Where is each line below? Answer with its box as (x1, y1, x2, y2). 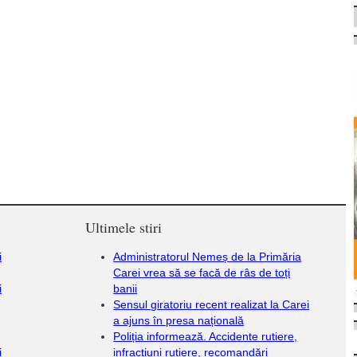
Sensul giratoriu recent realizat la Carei (113, 298, 310, 311)
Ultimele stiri (85, 218, 163, 237)
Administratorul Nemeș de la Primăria (113, 250, 302, 263)
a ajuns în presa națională (113, 314, 245, 327)
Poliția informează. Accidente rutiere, (113, 330, 298, 343)
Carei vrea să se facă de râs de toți (113, 266, 291, 279)
